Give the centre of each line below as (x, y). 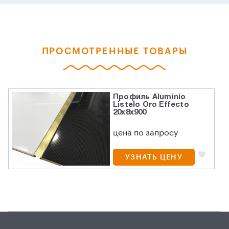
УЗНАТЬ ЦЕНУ (154, 157)
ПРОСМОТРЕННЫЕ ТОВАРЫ (114, 51)
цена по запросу (146, 133)
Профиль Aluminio (150, 97)
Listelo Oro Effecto (151, 105)
